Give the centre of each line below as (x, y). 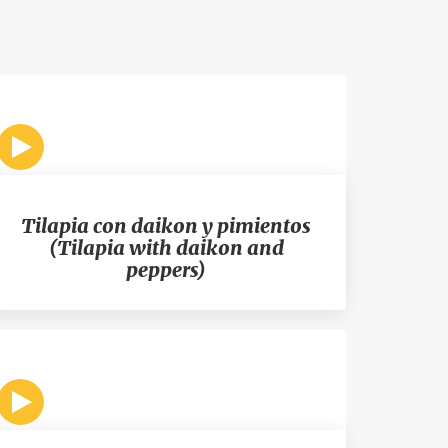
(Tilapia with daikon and (166, 247)
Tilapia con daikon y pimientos (166, 225)
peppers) (166, 269)
